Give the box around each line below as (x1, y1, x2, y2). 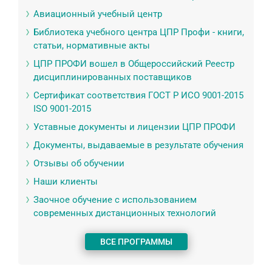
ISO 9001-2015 (33, 103, 91, 115)
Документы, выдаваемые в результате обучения (33, 140, 243, 151)
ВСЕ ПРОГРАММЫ (100, 237, 172, 247)
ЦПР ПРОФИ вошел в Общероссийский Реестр (33, 58, 234, 70)
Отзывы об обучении (33, 158, 124, 169)
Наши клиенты (33, 176, 98, 188)
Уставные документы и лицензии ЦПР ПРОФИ (33, 121, 236, 133)
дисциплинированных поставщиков (33, 72, 192, 83)
